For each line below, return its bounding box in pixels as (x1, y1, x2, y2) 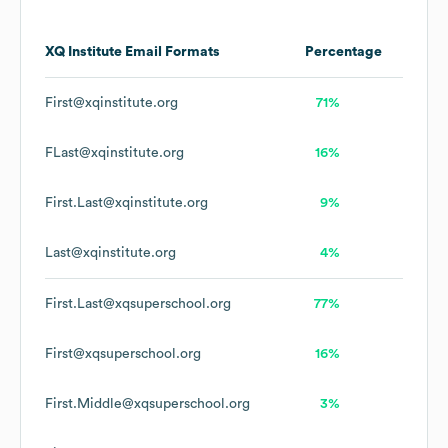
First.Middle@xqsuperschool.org (45, 397, 250, 412)
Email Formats (122, 45, 220, 60)
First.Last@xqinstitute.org (45, 196, 208, 211)
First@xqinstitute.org (45, 96, 178, 111)
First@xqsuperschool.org (45, 347, 201, 362)
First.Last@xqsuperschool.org (45, 297, 231, 312)
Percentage (305, 45, 382, 60)
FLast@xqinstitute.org (45, 146, 184, 161)
